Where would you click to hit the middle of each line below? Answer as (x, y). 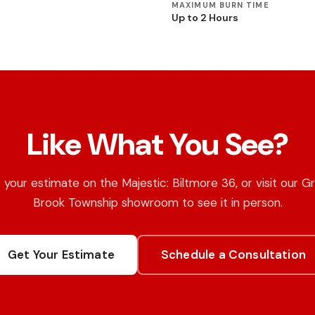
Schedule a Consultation (233, 255)
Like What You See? (157, 144)
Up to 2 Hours (205, 18)
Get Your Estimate (61, 255)
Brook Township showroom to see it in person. (157, 202)
